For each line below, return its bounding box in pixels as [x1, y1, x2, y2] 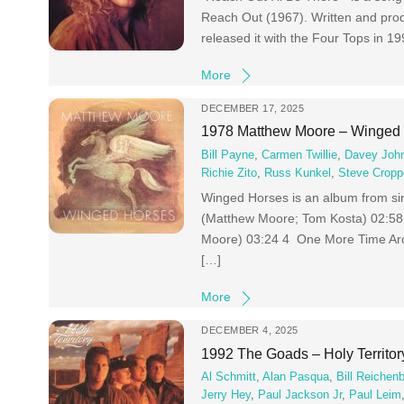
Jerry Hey [201, 389, 252, 402]
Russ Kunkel [264, 166, 332, 179]
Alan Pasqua [262, 371, 330, 384]
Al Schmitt [201, 371, 257, 384]
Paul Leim [349, 389, 402, 402]
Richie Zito [201, 166, 258, 179]
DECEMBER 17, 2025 [201, 102, 304, 114]
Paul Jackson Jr [258, 389, 343, 402]
